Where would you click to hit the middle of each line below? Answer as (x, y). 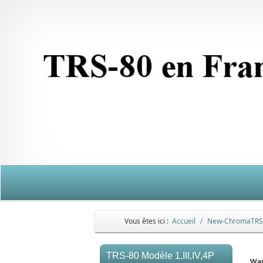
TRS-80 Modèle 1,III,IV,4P (160, 256)
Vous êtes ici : (148, 221)
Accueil (184, 221)
